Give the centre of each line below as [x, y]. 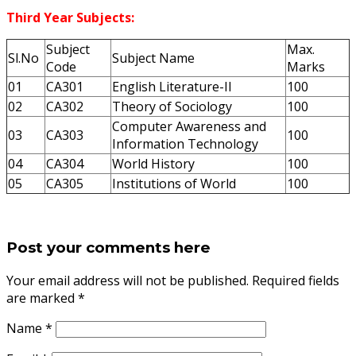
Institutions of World [174, 183]
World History [153, 163]
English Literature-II [172, 86]
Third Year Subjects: [70, 17]
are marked [42, 298]
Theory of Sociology [172, 106]
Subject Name [153, 58]
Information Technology [185, 143]
